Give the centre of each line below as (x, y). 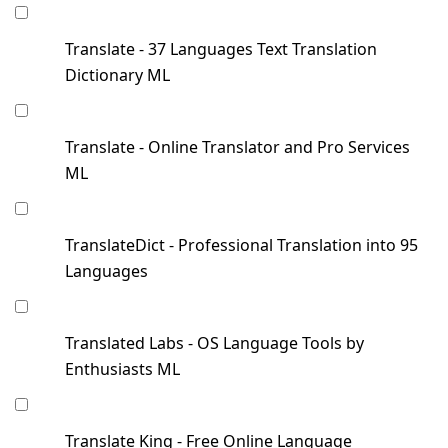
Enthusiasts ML (122, 369)
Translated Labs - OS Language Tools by (214, 343)
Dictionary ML (117, 75)
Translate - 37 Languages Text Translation (221, 49)
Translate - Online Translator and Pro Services (237, 147)
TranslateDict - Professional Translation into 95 (241, 245)
